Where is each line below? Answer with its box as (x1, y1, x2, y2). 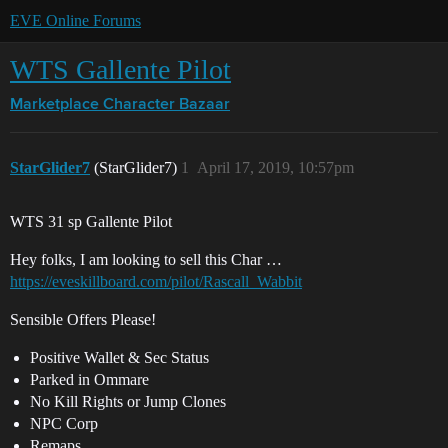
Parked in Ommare (30, 371, 149, 388)
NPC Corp (30, 415, 98, 432)
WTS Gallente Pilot (10, 54, 231, 85)
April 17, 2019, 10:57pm (197, 159, 354, 176)
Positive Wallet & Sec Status (30, 349, 209, 366)
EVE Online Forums (10, 12, 141, 29)
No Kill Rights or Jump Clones (30, 393, 226, 410)
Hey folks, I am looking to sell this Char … (10, 251, 282, 268)
